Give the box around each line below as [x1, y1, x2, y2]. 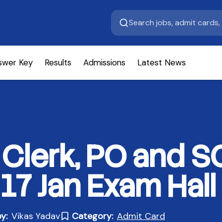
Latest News [137, 57, 186, 68]
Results [45, 57, 71, 68]
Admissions [83, 57, 125, 68]
